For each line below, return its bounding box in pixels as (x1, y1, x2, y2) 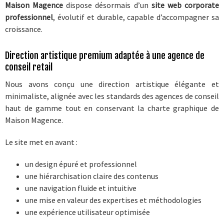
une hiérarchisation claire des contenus (24, 171, 158, 181)
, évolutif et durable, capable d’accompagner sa (52, 12, 219, 22)
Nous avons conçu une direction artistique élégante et (4, 79, 219, 89)
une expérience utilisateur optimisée (24, 207, 150, 217)
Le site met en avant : (4, 137, 77, 147)
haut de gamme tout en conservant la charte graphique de (4, 103, 219, 113)
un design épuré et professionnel (24, 159, 137, 169)
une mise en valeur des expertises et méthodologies (24, 195, 201, 205)
